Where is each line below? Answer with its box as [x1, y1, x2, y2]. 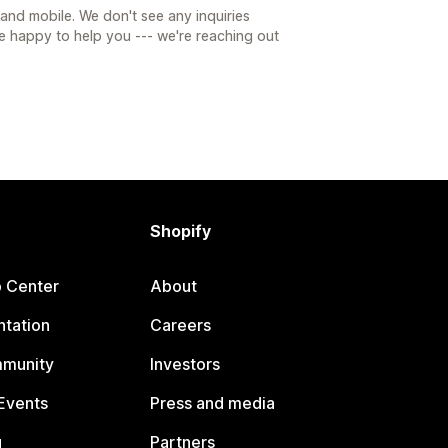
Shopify [150, 221, 212, 241]
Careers [150, 315, 212, 335]
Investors [150, 354, 221, 374]
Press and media [150, 393, 276, 413]
